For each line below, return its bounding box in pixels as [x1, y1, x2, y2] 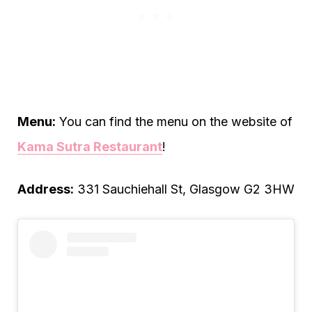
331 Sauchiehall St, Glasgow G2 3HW [74, 181, 295, 196]
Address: [17, 181, 74, 196]
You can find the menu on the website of [56, 114, 292, 129]
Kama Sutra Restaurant [17, 139, 162, 154]
